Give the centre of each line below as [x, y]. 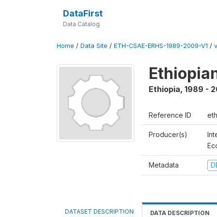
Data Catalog [81, 24]
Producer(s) [168, 134]
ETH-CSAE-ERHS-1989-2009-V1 [161, 46]
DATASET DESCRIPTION [99, 211]
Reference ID [170, 115]
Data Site [94, 46]
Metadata [164, 165]
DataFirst [83, 13]
